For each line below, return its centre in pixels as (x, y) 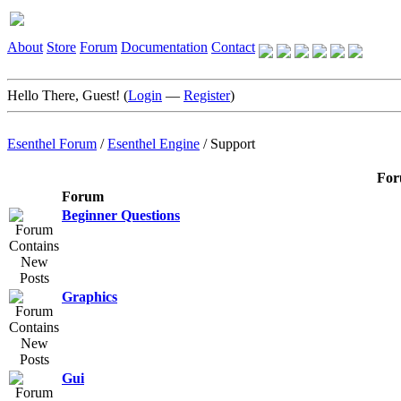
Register (207, 95)
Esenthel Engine (154, 144)
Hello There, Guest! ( (68, 95)
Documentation (164, 47)
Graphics (90, 297)
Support (233, 144)
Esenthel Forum (52, 144)
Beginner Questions (121, 215)
